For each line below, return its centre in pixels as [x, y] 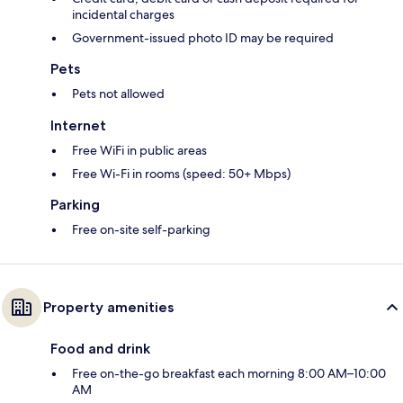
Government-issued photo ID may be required [203, 38]
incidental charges [123, 15]
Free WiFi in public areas [139, 151]
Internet [78, 126]
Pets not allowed [118, 94]
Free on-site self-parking [141, 230]
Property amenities [108, 308]
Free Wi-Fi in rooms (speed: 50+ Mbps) [181, 174]
